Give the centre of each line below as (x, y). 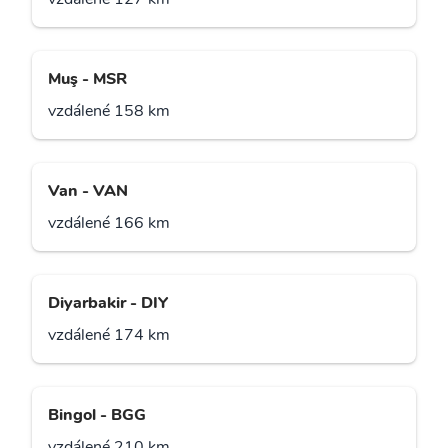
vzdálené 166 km (109, 223)
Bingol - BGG (97, 415)
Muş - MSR (87, 79)
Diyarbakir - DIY (108, 303)
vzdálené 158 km (109, 111)
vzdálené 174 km (109, 335)
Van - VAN (88, 191)
